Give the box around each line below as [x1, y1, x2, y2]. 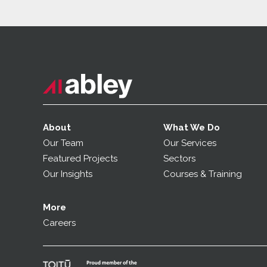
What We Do [163, 122, 221, 133]
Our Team [43, 138, 83, 149]
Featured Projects [43, 153, 117, 164]
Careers [43, 218, 76, 229]
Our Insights [43, 169, 95, 180]
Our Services [163, 138, 217, 149]
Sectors [163, 153, 196, 164]
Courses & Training [163, 169, 243, 180]
